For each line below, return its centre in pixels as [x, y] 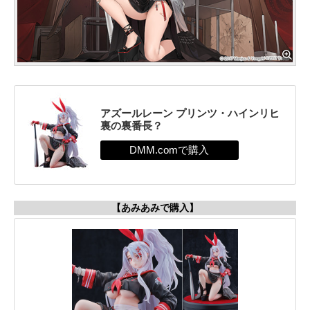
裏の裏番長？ [131, 125]
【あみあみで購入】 [155, 208]
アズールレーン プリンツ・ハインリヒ [190, 113]
